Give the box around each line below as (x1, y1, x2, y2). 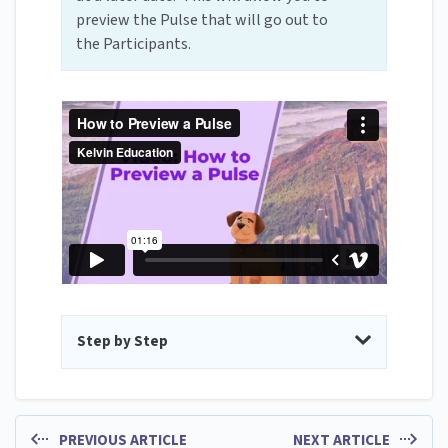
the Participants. (76, 33, 191, 56)
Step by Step (77, 330, 168, 352)
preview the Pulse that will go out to (76, 9, 328, 32)
